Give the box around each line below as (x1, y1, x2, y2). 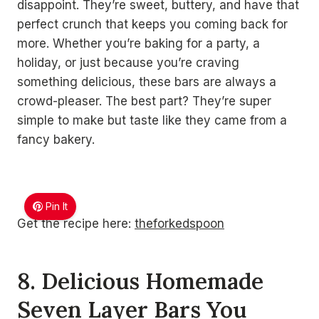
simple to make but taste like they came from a (17, 113, 287, 127)
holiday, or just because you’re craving (17, 56, 239, 70)
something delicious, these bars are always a (17, 75, 276, 89)
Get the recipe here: (17, 216, 135, 231)
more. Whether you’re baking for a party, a (17, 36, 260, 51)
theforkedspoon (135, 216, 224, 231)
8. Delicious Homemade (17, 266, 263, 295)
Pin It (46, 200, 68, 212)
